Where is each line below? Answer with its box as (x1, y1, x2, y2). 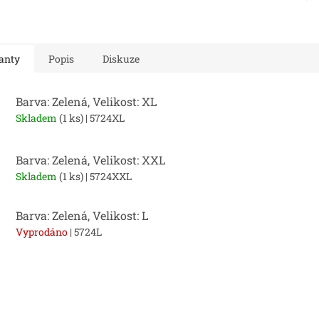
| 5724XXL (83, 169, 132, 183)
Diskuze (103, 51, 140, 66)
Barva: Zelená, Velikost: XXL (16, 152, 165, 167)
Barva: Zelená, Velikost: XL (16, 94, 157, 110)
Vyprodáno (16, 224, 70, 239)
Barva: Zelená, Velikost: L (16, 207, 148, 223)
